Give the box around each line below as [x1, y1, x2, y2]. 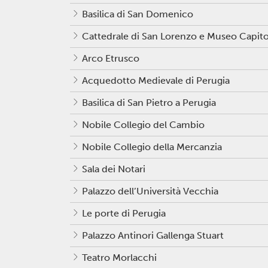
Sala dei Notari [82, 163, 145, 175]
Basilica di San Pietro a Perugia [82, 96, 216, 108]
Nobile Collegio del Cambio [82, 118, 205, 130]
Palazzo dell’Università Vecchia [82, 185, 218, 197]
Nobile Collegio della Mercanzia [82, 141, 222, 153]
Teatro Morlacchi [82, 251, 157, 263]
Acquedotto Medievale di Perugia [82, 74, 230, 86]
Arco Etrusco [82, 52, 139, 64]
